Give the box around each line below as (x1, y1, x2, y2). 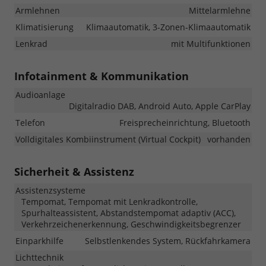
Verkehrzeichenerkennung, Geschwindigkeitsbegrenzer (21, 218, 241, 230)
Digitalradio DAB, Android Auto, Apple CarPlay (69, 100, 251, 112)
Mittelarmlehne (189, 5, 251, 16)
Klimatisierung (15, 21, 74, 33)
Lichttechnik (15, 252, 64, 263)
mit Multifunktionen (171, 38, 251, 49)
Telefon (15, 117, 45, 128)
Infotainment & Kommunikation (14, 69, 189, 83)
